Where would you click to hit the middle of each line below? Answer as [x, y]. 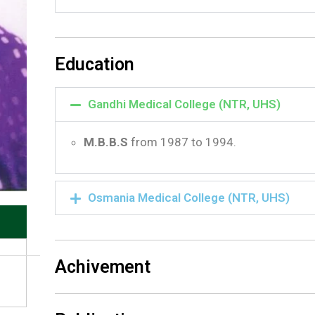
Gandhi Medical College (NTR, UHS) [184, 104]
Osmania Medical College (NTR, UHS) [188, 198]
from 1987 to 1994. [182, 142]
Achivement [103, 267]
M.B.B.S [106, 142]
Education [95, 64]
